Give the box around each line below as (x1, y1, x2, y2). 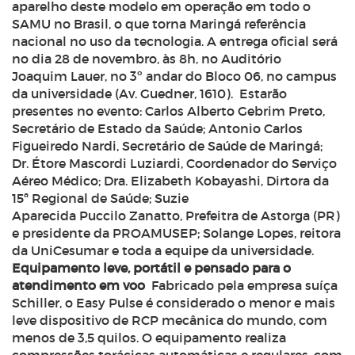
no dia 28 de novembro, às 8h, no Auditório (12, 51, 281, 67)
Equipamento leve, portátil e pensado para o (12, 260, 291, 276)
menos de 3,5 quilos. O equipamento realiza (12, 330, 286, 345)
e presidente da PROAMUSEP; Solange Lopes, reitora (12, 225, 341, 241)
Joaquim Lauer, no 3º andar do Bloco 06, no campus (12, 68, 337, 84)
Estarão (239, 86, 287, 101)
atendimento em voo (12, 277, 145, 293)
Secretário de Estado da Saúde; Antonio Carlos (12, 120, 303, 136)
